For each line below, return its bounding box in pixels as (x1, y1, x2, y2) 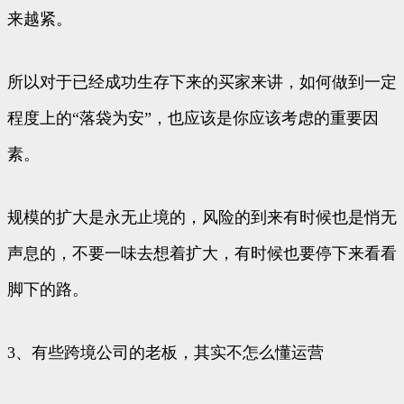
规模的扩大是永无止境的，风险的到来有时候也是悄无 (7, 208, 397, 227)
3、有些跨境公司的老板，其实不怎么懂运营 (7, 344, 324, 363)
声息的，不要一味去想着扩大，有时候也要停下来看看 (7, 244, 397, 263)
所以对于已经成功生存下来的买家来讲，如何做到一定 (7, 73, 397, 92)
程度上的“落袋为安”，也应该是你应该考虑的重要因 (7, 109, 379, 128)
